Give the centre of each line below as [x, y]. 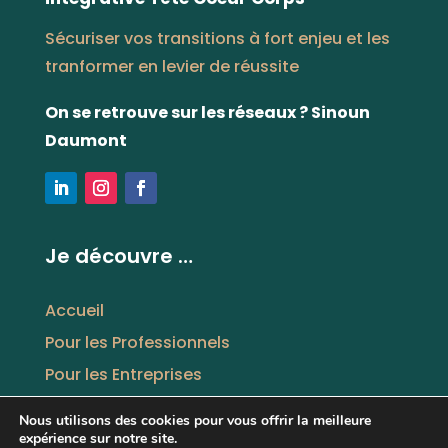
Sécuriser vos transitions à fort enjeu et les [217, 39]
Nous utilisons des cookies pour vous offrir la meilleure [195, 420]
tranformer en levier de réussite [171, 67]
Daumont [85, 141]
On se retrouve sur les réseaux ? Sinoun [207, 113]
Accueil [74, 311]
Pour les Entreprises [123, 375]
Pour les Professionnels [137, 343]
